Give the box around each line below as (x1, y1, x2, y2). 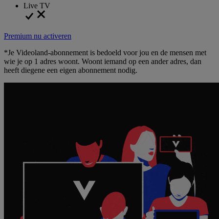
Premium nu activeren (4, 31, 71, 40)
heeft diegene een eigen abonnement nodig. (4, 66, 137, 74)
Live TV (23, 1, 50, 10)
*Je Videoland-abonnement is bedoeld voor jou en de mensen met (4, 48, 206, 57)
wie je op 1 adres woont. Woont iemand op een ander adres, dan (4, 57, 201, 66)
